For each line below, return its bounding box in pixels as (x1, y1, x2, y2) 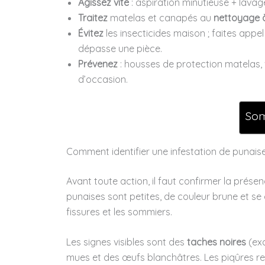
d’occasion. (78, 73, 128, 85)
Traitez (78, 11, 108, 24)
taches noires (187, 236, 246, 248)
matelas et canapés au (108, 11, 214, 24)
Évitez (78, 27, 104, 39)
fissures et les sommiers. (66, 205, 172, 218)
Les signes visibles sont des (66, 236, 187, 248)
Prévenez (78, 57, 118, 70)
